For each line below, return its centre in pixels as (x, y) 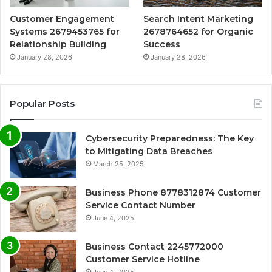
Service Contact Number (141, 206)
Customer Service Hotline (143, 260)
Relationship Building (58, 45)
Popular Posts (42, 104)
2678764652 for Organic (199, 32)
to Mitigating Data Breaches (149, 151)
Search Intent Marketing (199, 19)
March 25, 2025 (118, 164)
